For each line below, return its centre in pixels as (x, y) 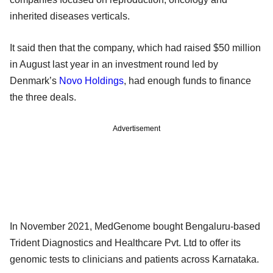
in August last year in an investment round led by (114, 64)
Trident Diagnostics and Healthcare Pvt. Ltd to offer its (125, 243)
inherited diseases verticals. (70, 16)
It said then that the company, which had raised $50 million (135, 48)
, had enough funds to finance (187, 80)
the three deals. (43, 97)
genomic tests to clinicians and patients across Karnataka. (134, 259)
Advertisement (136, 128)
